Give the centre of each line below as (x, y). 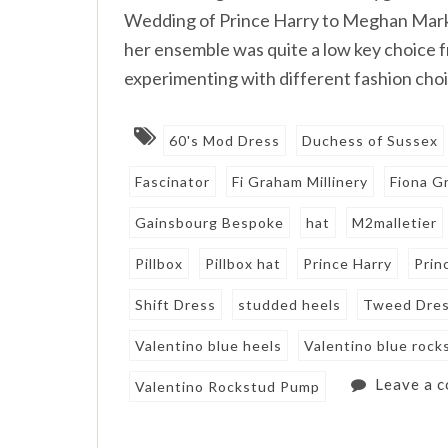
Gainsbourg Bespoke (210, 223)
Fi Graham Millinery (300, 182)
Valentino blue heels (209, 346)
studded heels (290, 305)
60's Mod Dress (225, 141)
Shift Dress (176, 305)
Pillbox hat (243, 264)
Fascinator (173, 182)
